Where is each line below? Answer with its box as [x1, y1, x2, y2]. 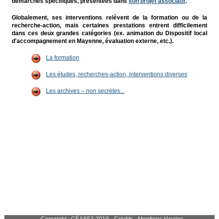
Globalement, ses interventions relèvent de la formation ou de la [11, 14, 208, 21]
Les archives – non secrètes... [45, 88, 125, 94]
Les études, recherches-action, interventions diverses [45, 71, 187, 78]
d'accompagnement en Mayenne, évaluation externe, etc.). [11, 38, 174, 44]
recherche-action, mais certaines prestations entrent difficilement [11, 22, 208, 29]
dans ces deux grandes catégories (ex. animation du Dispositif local [11, 30, 208, 37]
